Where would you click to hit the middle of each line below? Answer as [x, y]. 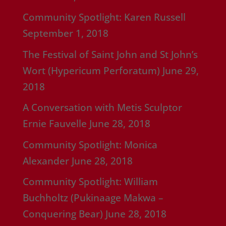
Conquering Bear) [63, 214]
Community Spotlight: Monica [90, 145]
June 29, [180, 70]
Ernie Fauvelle [54, 124]
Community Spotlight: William [90, 182]
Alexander [46, 161]
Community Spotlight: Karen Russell [104, 17]
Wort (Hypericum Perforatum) [91, 70]
